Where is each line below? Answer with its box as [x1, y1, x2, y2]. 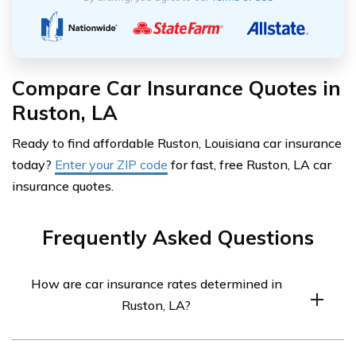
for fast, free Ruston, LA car [168, 157, 331, 173]
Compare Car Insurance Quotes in [12, 75, 341, 101]
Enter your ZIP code [55, 157, 168, 173]
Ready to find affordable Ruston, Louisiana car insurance [12, 135, 342, 152]
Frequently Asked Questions [42, 225, 314, 250]
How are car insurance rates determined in [30, 276, 282, 292]
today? [12, 157, 55, 173]
